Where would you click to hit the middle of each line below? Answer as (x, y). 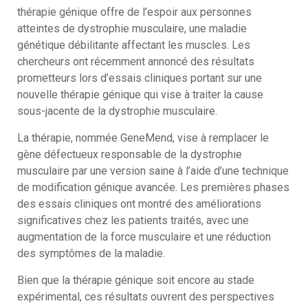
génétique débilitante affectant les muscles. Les (134, 45)
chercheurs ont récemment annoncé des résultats (136, 61)
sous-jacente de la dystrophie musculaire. (117, 111)
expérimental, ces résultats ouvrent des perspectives (146, 296)
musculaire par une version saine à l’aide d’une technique (153, 170)
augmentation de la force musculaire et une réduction (144, 236)
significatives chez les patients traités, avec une (133, 220)
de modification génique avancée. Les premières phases (153, 187)
